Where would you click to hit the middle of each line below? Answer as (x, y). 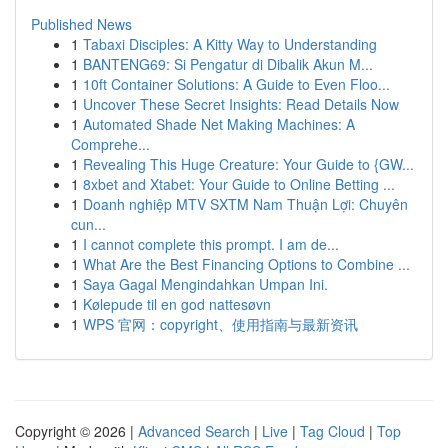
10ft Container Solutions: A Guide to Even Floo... (236, 84)
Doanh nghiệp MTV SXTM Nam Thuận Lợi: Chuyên (245, 204)
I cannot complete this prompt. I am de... (211, 244)
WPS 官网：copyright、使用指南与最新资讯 (220, 324)
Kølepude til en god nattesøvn (177, 304)
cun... (88, 224)
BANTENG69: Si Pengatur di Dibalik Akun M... (228, 64)
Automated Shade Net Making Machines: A (219, 124)
